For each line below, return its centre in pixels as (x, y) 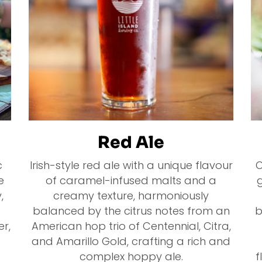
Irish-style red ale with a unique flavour (131, 166)
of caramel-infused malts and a (131, 181)
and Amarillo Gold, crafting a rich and (131, 242)
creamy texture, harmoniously (131, 196)
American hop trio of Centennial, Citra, (131, 226)
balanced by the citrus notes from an (131, 211)
